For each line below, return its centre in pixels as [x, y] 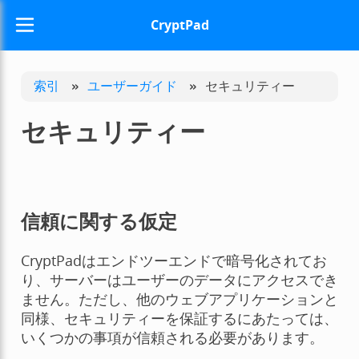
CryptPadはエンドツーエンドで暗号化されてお [173, 261]
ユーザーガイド [132, 86]
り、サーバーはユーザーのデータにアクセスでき [179, 280]
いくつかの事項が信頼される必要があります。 [172, 338]
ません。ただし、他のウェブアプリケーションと [179, 299]
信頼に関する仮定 [99, 222]
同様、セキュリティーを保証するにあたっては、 [179, 319]
